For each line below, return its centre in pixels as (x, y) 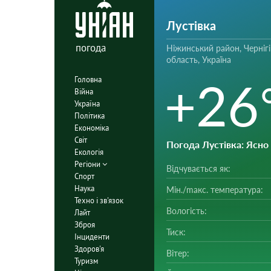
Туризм (86, 261)
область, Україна (198, 60)
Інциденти (92, 237)
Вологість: (186, 211)
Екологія (89, 152)
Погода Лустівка (204, 144)
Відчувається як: (198, 168)
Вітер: (178, 253)
